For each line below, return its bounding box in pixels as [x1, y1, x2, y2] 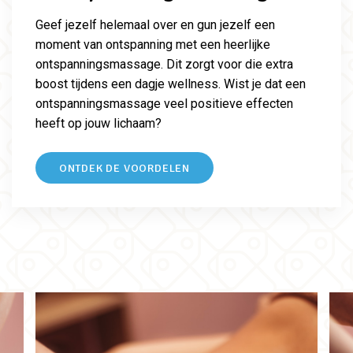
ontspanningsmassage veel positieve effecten [35, 96, 293, 112]
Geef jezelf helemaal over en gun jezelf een [35, 17, 275, 33]
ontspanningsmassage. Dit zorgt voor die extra [35, 57, 293, 72]
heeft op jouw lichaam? [35, 116, 162, 132]
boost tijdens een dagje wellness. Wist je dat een [35, 76, 306, 92]
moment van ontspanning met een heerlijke [35, 37, 270, 53]
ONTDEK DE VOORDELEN [58, 161, 190, 176]
